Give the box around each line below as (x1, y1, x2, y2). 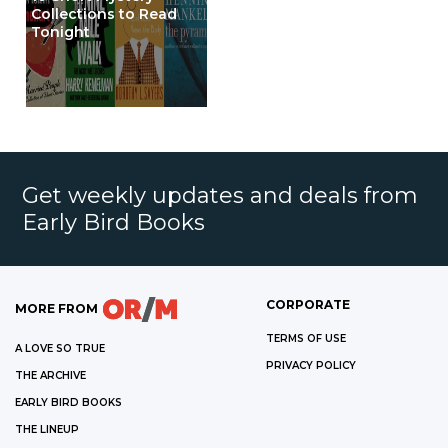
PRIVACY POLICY (265, 358, 356, 372)
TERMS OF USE (265, 331, 346, 345)
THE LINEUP (15, 422, 79, 436)
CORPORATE (265, 296, 350, 312)
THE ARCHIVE (15, 368, 86, 382)
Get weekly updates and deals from (22, 181, 419, 209)
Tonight (30, 23, 90, 42)
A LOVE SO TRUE (15, 341, 105, 355)
